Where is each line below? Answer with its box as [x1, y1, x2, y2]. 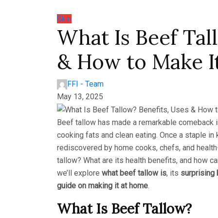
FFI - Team [67, 79, 104, 89]
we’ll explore [57, 168, 102, 178]
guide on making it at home [57, 181, 148, 190]
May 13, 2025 [57, 92, 103, 101]
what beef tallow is [102, 168, 166, 178]
